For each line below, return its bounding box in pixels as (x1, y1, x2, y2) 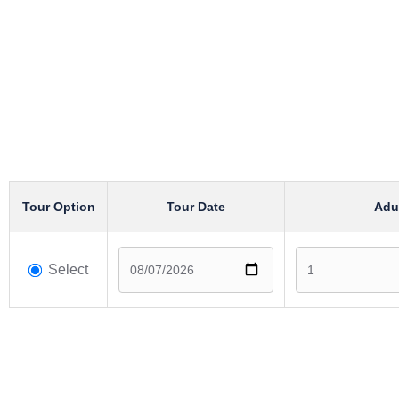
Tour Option (21, 199, 95, 214)
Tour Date (167, 199, 225, 214)
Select (47, 262, 88, 277)
